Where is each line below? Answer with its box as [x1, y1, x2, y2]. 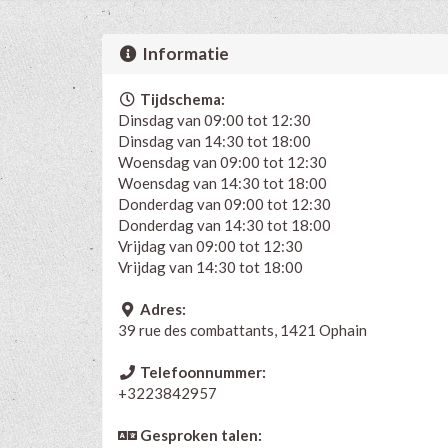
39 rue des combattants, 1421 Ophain [118, 320, 367, 339]
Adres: [136, 299, 186, 318]
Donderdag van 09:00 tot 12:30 [118, 194, 331, 213]
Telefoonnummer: [136, 362, 266, 381]
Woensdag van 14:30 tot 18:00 [118, 173, 327, 192]
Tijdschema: [136, 89, 225, 108]
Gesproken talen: [136, 425, 262, 444]
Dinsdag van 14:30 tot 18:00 [118, 131, 311, 150]
